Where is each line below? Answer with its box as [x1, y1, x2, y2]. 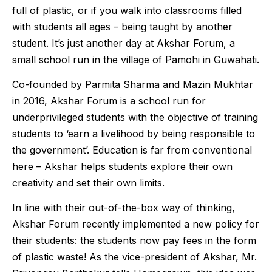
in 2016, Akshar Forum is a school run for [12, 95, 206, 107]
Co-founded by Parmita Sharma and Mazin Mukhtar [12, 78, 253, 91]
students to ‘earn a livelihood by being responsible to [12, 127, 255, 140]
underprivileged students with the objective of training [12, 111, 258, 124]
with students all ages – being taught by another [12, 20, 233, 33]
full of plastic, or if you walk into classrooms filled [12, 4, 242, 16]
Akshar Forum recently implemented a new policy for [12, 218, 259, 231]
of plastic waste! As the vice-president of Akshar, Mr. [12, 251, 257, 263]
